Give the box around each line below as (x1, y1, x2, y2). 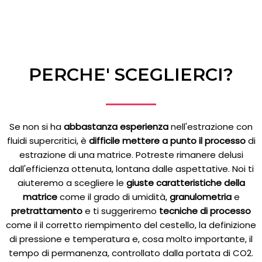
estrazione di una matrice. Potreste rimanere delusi (19, 148, 243, 161)
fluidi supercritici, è (6, 134, 89, 147)
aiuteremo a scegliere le (17, 176, 126, 189)
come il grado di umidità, (57, 190, 170, 203)
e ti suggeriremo (85, 204, 157, 217)
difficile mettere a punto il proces (88, 134, 235, 147)
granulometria (169, 190, 234, 203)
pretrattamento (11, 204, 85, 217)
